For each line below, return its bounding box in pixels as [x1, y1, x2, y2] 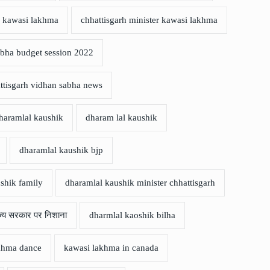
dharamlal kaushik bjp [19, 145, 103, 155]
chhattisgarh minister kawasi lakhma [81, 15, 218, 25]
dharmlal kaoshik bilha [89, 210, 175, 221]
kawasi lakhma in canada [64, 243, 159, 253]
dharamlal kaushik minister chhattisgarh [65, 178, 215, 188]
